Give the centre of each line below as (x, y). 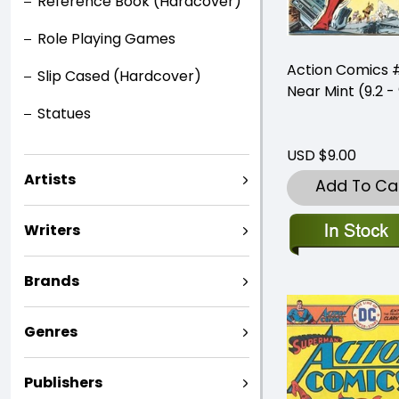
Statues (64, 114)
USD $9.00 (322, 156)
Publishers (63, 383)
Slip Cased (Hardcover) (119, 76)
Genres (51, 332)
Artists (50, 179)
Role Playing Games (106, 39)
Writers (52, 230)
